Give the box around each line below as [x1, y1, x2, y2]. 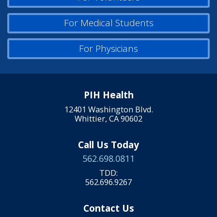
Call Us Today [78, 138, 139, 151]
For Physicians [79, 42, 138, 55]
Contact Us [83, 202, 134, 215]
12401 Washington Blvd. [64, 103, 153, 115]
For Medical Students [63, 16, 154, 30]
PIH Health [83, 89, 134, 102]
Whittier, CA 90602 [75, 112, 142, 124]
